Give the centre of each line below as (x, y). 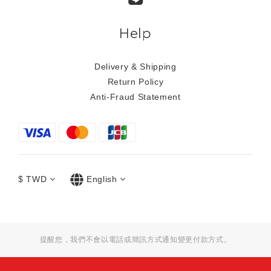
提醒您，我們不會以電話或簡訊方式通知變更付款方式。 (135, 240)
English (102, 179)
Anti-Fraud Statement (135, 96)
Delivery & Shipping (135, 66)
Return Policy (135, 81)
